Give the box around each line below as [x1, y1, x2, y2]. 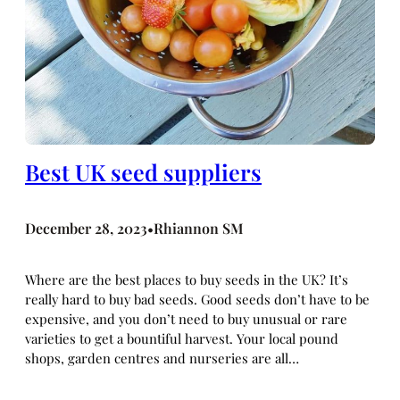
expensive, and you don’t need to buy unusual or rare [25, 309, 347, 328]
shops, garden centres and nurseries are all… [25, 348, 299, 367]
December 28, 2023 [25, 218, 147, 237]
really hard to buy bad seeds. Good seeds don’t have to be [25, 289, 370, 308]
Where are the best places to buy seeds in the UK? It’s [25, 270, 348, 288]
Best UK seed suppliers [25, 156, 262, 187]
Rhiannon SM [154, 218, 244, 237]
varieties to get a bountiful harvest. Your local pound [25, 329, 338, 347]
